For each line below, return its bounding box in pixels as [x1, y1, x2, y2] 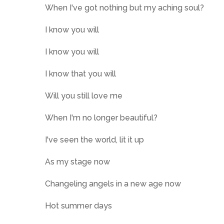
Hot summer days [45, 201, 112, 210]
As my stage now [45, 157, 110, 166]
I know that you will [45, 69, 116, 78]
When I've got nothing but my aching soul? [45, 3, 204, 12]
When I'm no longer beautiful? [45, 113, 157, 122]
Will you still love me [45, 91, 122, 100]
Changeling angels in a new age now [45, 179, 181, 188]
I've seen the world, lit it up [45, 135, 144, 144]
